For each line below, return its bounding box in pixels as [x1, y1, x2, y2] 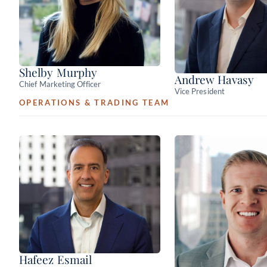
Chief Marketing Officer [19, 79, 101, 89]
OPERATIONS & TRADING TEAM [19, 97, 170, 107]
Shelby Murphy [19, 64, 98, 80]
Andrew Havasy [174, 71, 254, 87]
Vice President [174, 86, 225, 96]
